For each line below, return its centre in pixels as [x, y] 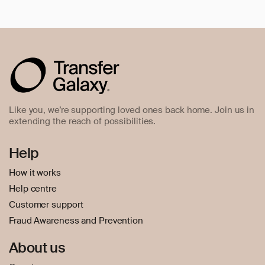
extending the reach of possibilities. [83, 122]
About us [37, 248]
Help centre [33, 189]
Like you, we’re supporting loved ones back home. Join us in [132, 110]
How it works [35, 173]
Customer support [46, 205]
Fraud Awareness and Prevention [76, 221]
